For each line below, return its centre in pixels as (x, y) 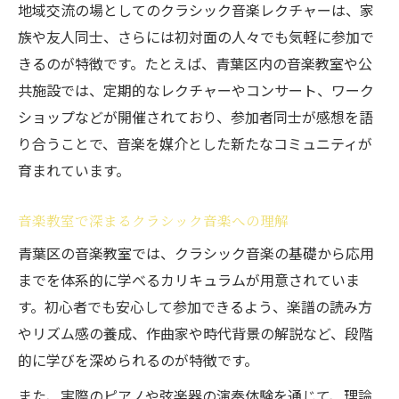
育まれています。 (74, 170)
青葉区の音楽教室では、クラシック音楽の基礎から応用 (196, 253)
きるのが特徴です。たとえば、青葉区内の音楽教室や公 (195, 63)
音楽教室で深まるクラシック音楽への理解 (153, 220)
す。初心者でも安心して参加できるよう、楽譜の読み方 (195, 306)
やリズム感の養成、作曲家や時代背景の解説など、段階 (195, 333)
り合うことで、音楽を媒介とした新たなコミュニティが (195, 143)
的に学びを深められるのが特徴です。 (138, 360)
